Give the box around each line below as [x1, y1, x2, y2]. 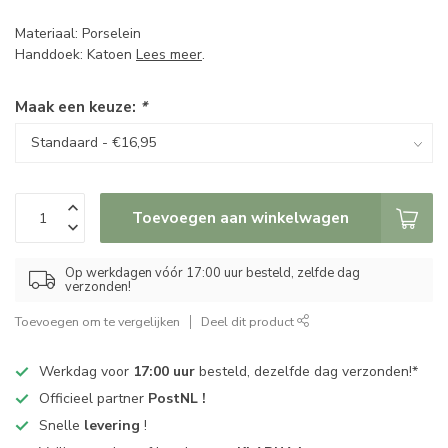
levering [84, 416, 140, 435]
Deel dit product [201, 313, 297, 330]
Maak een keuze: [15, 96, 140, 117]
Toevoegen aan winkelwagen [132, 207, 349, 228]
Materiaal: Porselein [15, 24, 141, 43]
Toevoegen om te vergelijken [15, 313, 180, 330]
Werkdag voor [39, 362, 133, 381]
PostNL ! [148, 389, 206, 408]
